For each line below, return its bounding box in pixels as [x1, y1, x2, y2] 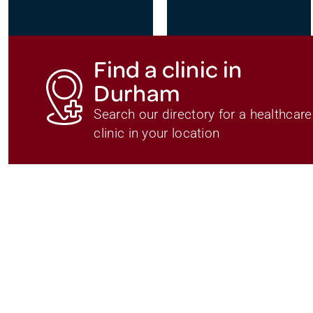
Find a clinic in [94, 52, 242, 83]
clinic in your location [94, 125, 220, 141]
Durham [94, 76, 181, 107]
